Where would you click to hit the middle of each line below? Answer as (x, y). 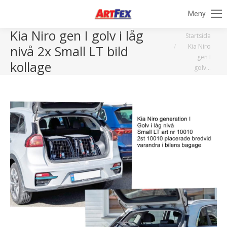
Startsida (198, 35)
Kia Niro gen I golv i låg (77, 35)
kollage (31, 67)
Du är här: (182, 35)
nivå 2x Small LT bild (69, 51)
